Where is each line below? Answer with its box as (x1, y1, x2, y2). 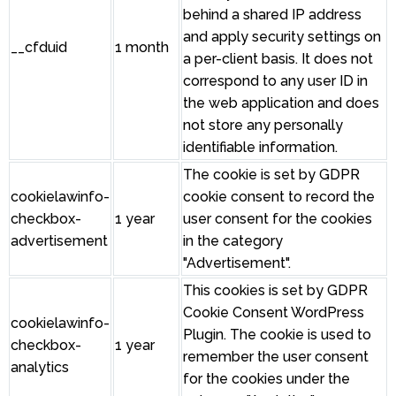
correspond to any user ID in (183, 72, 368, 90)
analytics (11, 359, 69, 377)
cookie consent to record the (183, 188, 375, 206)
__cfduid (11, 39, 67, 57)
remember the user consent (183, 348, 369, 366)
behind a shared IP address (183, 6, 362, 24)
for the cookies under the (183, 370, 350, 388)
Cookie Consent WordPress (183, 304, 364, 322)
